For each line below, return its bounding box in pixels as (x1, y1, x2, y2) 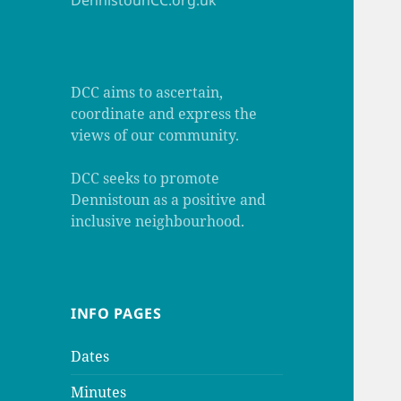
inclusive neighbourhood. (71, 211, 245, 232)
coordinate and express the (71, 104, 258, 124)
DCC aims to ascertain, (71, 82, 224, 103)
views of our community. (71, 125, 240, 146)
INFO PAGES (71, 303, 162, 324)
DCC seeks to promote (71, 168, 220, 189)
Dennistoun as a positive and (71, 190, 267, 210)
